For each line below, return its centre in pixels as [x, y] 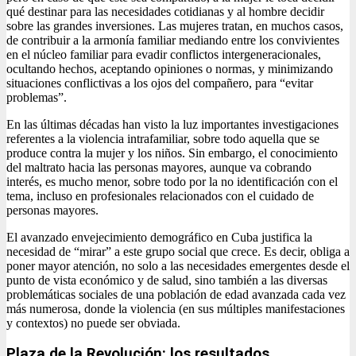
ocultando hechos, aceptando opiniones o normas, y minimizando [170, 68]
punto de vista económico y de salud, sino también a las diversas [167, 280]
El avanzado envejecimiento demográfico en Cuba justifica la [159, 237]
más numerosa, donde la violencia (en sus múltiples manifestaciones [176, 308]
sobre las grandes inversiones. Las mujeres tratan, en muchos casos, [175, 25]
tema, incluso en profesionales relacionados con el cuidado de [160, 195]
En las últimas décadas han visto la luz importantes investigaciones [172, 124]
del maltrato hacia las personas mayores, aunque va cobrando [159, 167]
